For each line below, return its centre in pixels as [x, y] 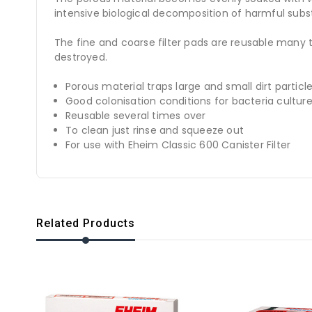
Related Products [86, 223]
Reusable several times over [136, 115]
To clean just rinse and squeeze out [155, 130]
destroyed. [83, 57]
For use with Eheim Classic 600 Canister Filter [178, 145]
